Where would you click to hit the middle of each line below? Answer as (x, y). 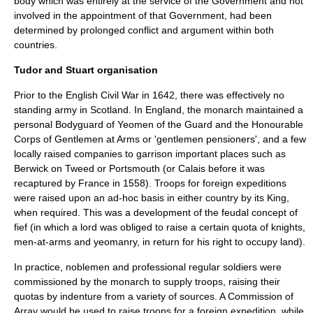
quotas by (37, 296)
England (163, 110)
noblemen (88, 267)
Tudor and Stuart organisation (86, 70)
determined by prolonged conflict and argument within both (144, 30)
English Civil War (102, 95)
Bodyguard (79, 124)
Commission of (261, 296)
